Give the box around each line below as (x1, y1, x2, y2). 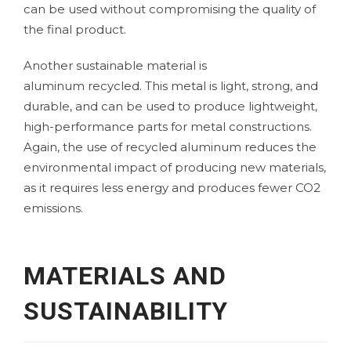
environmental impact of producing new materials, (24, 159, 326, 175)
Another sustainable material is (24, 57, 207, 73)
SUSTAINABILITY (24, 295, 229, 326)
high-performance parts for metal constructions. (24, 118, 312, 134)
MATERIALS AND (24, 260, 226, 291)
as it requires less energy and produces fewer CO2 (24, 179, 320, 195)
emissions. (24, 200, 83, 215)
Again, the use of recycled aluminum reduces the (24, 139, 317, 154)
